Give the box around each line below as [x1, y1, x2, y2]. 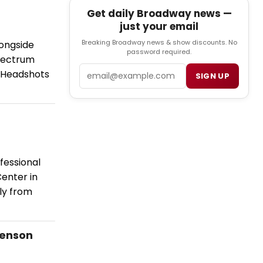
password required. [127, 47, 191, 57]
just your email [120, 19, 198, 34]
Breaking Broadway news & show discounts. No [81, 38, 237, 48]
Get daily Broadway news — [86, 6, 232, 21]
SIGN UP [195, 70, 230, 82]
